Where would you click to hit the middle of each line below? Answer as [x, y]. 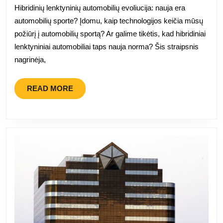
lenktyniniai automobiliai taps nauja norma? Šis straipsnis [107, 46]
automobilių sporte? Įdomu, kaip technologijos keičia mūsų [109, 20]
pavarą [192, 44]
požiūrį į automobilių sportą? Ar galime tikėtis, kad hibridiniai [110, 33]
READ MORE [50, 88]
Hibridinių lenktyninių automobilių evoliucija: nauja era [100, 7]
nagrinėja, [30, 59]
